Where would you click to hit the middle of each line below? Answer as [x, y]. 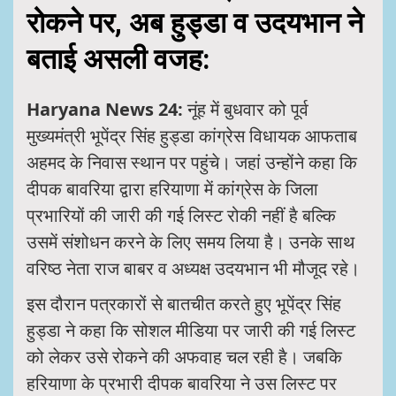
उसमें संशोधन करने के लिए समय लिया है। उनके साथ [190, 242]
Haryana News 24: [105, 110]
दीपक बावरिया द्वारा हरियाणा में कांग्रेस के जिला [172, 189]
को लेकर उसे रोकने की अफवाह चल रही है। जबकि [184, 357]
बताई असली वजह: [118, 59]
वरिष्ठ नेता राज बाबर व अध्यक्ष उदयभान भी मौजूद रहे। [193, 269]
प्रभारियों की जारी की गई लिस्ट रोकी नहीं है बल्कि [181, 216]
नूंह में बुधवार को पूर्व [246, 110]
